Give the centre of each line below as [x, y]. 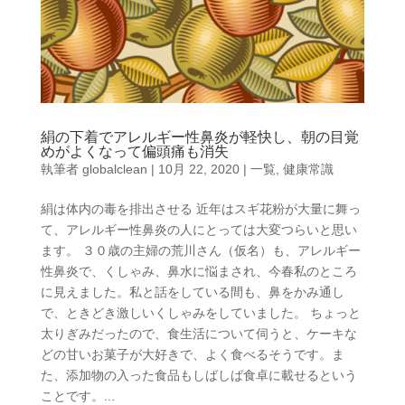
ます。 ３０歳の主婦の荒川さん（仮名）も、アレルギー [200, 251]
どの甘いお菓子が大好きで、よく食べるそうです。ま [192, 355]
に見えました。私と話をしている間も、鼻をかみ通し [192, 292]
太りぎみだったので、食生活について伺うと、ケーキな [198, 334]
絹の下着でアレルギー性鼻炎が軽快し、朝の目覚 [199, 137]
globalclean [114, 170]
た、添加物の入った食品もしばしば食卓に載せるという [198, 376]
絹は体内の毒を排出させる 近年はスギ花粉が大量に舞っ [200, 209]
